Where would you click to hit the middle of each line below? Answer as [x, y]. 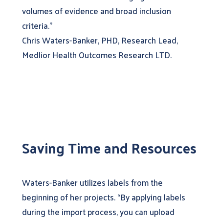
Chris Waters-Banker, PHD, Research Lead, [100, 40]
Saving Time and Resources [109, 147]
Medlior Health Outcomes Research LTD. [97, 55]
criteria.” [37, 25]
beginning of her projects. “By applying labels [103, 197]
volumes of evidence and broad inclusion [96, 11]
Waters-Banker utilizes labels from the [92, 182]
